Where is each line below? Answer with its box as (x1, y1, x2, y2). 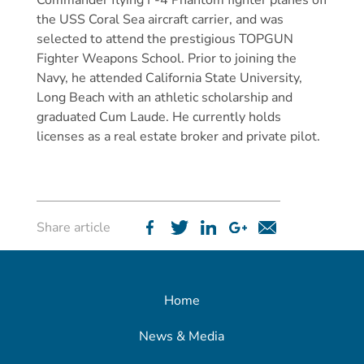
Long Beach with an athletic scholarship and (36, 89, 292, 106)
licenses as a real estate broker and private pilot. (36, 128, 320, 145)
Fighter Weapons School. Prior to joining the (36, 50, 297, 67)
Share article (36, 219, 110, 236)
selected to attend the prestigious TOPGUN (36, 30, 293, 48)
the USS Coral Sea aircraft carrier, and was (36, 11, 284, 28)
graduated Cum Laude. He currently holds (36, 108, 281, 126)
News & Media (139, 327, 225, 345)
